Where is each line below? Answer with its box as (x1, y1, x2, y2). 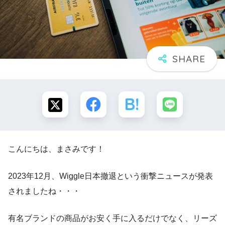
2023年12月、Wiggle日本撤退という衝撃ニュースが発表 (8, 171, 213, 180)
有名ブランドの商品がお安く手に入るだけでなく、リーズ (8, 213, 217, 222)
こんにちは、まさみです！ (8, 144, 104, 153)
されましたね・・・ (8, 186, 80, 195)
